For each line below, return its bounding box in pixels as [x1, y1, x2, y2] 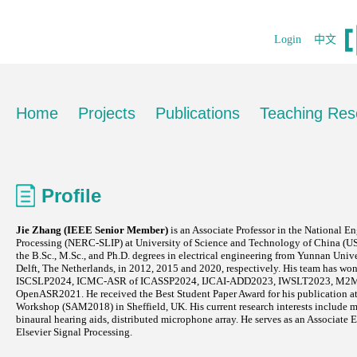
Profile [41, 185, 101, 206]
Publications [155, 104, 240, 122]
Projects [78, 104, 135, 122]
